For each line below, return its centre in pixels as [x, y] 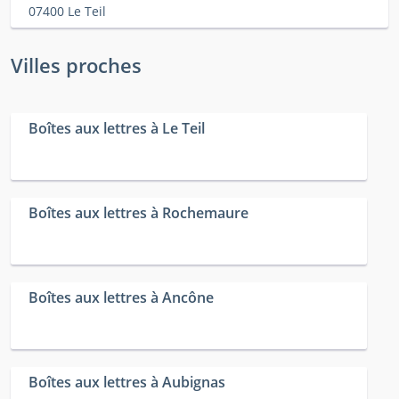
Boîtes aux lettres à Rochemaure [138, 213]
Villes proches [76, 65]
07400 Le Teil [67, 12]
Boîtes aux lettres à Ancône [121, 298]
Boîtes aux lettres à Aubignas [127, 383]
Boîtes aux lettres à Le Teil [117, 129]
